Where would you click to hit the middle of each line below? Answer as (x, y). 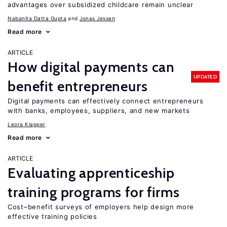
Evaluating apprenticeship (91, 173)
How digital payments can (91, 67)
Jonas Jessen (97, 18)
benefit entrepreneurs (78, 86)
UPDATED (205, 77)
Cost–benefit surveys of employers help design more (101, 207)
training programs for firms (94, 192)
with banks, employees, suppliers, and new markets (99, 110)
